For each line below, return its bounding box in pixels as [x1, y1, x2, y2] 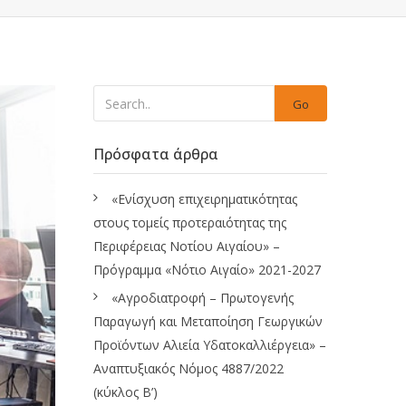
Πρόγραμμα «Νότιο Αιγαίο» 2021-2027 [93, 261, 321, 278]
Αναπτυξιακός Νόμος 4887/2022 [93, 360, 284, 377]
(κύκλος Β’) [93, 383, 158, 401]
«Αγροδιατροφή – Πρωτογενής [111, 289, 294, 306]
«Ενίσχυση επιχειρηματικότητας [111, 190, 297, 208]
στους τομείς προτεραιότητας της [93, 214, 286, 231]
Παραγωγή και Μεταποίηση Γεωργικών [93, 313, 323, 330]
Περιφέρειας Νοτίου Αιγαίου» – [93, 237, 280, 255]
